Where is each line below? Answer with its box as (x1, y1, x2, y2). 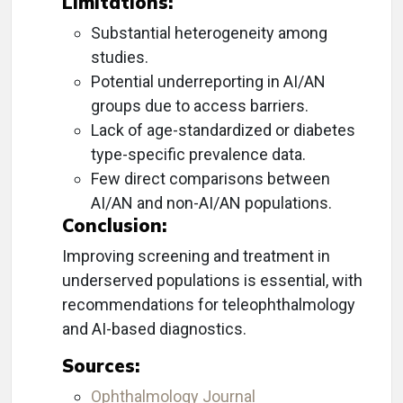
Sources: (62, 354, 139, 378)
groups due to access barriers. (91, 96, 309, 116)
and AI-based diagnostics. (62, 319, 246, 339)
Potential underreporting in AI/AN (91, 72, 326, 92)
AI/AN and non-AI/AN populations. (91, 193, 332, 213)
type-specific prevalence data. (91, 145, 306, 165)
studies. (91, 48, 148, 67)
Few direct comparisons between (91, 169, 330, 189)
